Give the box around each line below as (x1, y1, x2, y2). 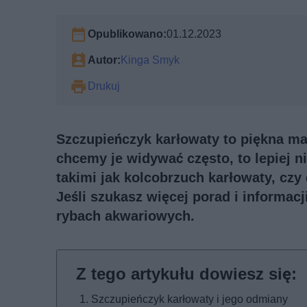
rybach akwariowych (56, 208, 191, 225)
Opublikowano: (88, 27, 167, 41)
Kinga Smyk (121, 53, 180, 67)
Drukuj (88, 79, 120, 93)
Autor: (88, 53, 121, 67)
